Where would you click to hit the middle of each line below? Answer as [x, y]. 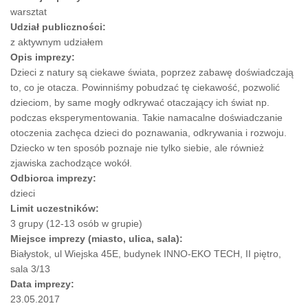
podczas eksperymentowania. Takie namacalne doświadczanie [146, 118]
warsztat [29, 12]
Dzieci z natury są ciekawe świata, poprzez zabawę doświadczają [152, 73]
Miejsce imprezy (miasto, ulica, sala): [98, 239]
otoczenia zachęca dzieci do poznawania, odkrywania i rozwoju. [148, 133]
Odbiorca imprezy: [55, 178]
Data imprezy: [44, 284]
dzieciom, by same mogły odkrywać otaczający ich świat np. [140, 103]
